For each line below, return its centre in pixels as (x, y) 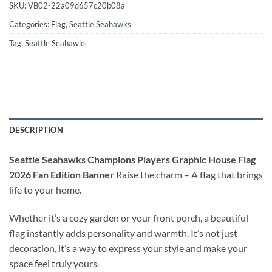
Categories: (30, 25)
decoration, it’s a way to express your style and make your (128, 248)
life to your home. (45, 190)
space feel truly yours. (54, 263)
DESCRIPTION (36, 130)
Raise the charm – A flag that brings (189, 175)
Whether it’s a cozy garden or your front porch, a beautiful (129, 217)
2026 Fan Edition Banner (62, 175)
